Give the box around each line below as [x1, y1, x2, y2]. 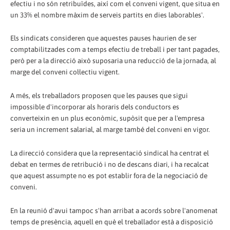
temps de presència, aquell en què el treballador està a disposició [10, 218, 213, 226]
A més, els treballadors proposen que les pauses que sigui [10, 91, 188, 100]
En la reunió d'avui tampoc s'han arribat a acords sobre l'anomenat [10, 206, 218, 215]
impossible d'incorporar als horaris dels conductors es [10, 103, 179, 111]
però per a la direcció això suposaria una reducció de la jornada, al [10, 56, 216, 65]
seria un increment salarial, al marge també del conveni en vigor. [10, 125, 210, 134]
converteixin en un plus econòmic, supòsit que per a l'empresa [10, 114, 204, 123]
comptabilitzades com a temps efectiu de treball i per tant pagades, [10, 45, 220, 54]
